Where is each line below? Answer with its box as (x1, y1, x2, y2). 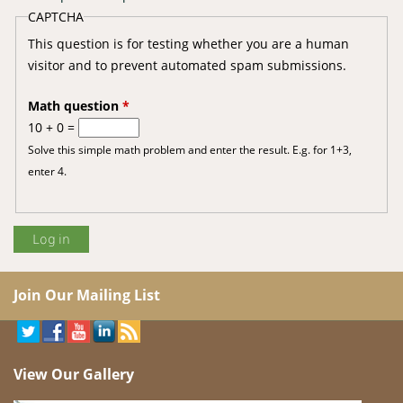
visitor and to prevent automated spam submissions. (27, 56, 346, 74)
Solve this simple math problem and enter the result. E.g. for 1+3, (27, 141, 352, 157)
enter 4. (27, 163, 67, 178)
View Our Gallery (13, 363, 134, 384)
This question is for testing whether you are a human (27, 34, 349, 52)
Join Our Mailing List (13, 285, 160, 306)
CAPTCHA (27, 7, 84, 25)
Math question (27, 96, 122, 114)
